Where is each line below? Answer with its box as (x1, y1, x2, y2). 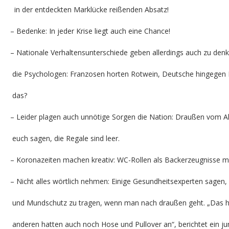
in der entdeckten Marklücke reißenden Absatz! (10, 5, 169, 14)
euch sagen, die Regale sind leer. (10, 133, 120, 143)
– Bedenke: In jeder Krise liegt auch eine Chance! (10, 26, 170, 36)
